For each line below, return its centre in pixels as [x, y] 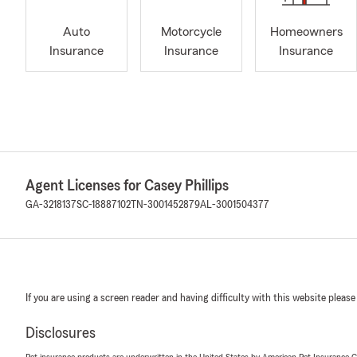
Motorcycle [191, 32]
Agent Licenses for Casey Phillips [127, 186]
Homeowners [306, 32]
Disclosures [61, 333]
